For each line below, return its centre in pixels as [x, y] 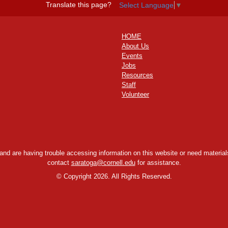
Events [132, 56]
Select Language [146, 5]
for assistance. [158, 162]
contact [59, 162]
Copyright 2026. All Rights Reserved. [117, 177]
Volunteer [135, 95]
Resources [137, 75]
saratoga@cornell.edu [103, 162]
